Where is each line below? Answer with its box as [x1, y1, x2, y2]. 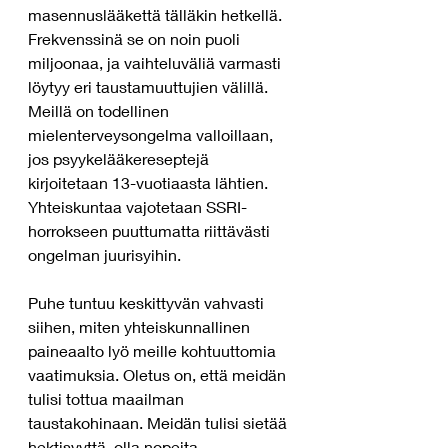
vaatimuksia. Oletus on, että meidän [28, 365, 290, 384]
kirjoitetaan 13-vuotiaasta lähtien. [28, 173, 272, 192]
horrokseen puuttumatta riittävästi [28, 221, 274, 240]
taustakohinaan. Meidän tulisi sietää [28, 413, 291, 432]
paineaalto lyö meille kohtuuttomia [28, 341, 280, 360]
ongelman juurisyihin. [28, 245, 181, 264]
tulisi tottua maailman [28, 389, 188, 408]
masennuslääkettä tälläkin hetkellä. [28, 5, 286, 24]
